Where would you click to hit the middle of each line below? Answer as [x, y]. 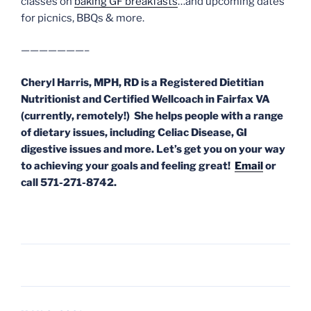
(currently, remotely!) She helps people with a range [152, 116]
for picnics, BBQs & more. [83, 18]
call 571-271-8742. [69, 182]
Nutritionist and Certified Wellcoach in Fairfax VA [145, 99]
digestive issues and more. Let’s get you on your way [153, 149]
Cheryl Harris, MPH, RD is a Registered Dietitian [142, 82]
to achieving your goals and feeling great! [128, 166]
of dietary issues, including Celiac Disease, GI [134, 132]
